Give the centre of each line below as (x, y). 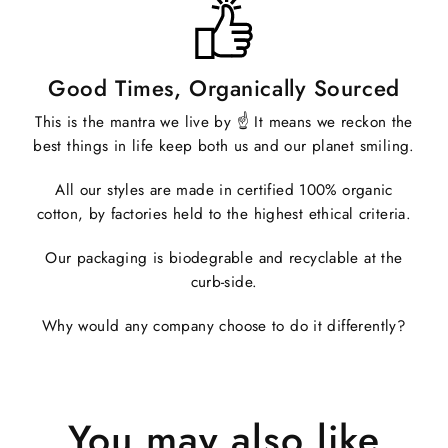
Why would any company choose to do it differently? (224, 325)
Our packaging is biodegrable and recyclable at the (224, 257)
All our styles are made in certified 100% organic (224, 189)
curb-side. (224, 281)
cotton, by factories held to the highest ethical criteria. (224, 213)
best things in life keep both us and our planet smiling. (224, 145)
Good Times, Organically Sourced (224, 87)
